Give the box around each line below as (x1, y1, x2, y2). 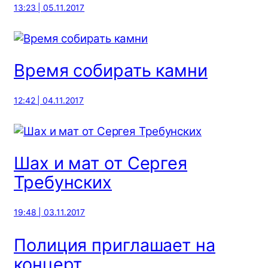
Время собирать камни (14, 60, 208, 81)
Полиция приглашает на (14, 234, 215, 255)
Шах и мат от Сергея (14, 153, 188, 174)
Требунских (14, 172, 112, 193)
